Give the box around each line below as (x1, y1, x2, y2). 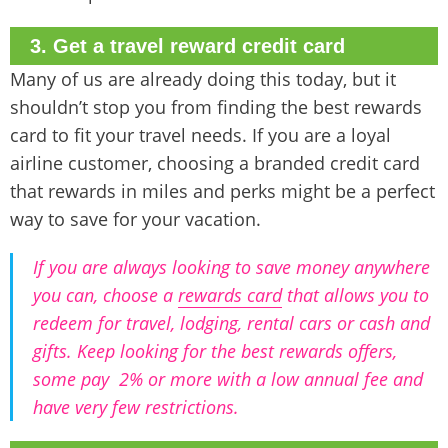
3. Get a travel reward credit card (30, 35, 345, 58)
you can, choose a (33, 283, 178, 308)
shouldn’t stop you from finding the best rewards (10, 95, 422, 120)
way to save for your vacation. (10, 207, 261, 232)
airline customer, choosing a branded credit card (10, 151, 420, 176)
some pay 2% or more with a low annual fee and (33, 367, 423, 392)
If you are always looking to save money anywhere (33, 255, 430, 280)
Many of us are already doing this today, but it (10, 67, 396, 92)
